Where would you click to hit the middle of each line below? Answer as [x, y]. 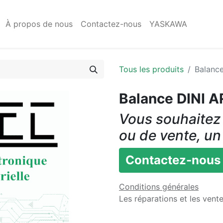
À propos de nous [39, 24]
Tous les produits [151, 69]
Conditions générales [159, 187]
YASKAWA [168, 24]
